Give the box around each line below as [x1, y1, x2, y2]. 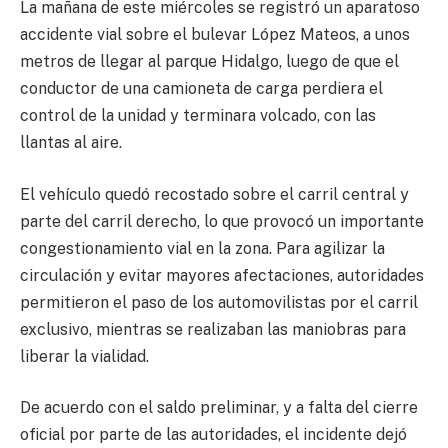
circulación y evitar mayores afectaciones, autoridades [20, 265, 424, 285]
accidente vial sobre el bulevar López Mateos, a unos [20, 25, 410, 45]
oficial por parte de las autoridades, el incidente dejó [20, 425, 407, 445]
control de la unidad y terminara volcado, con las [20, 106, 376, 126]
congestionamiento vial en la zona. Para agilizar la [20, 238, 385, 258]
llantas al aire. [20, 133, 122, 153]
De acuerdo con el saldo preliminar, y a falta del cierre [20, 398, 418, 418]
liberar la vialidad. [20, 346, 149, 366]
